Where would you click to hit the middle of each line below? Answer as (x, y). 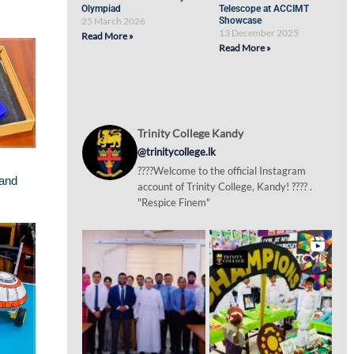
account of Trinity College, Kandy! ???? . (225, 186)
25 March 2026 (114, 21)
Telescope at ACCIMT (264, 9)
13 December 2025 (259, 33)
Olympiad (103, 9)
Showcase (241, 21)
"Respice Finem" (174, 202)
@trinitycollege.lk (177, 152)
